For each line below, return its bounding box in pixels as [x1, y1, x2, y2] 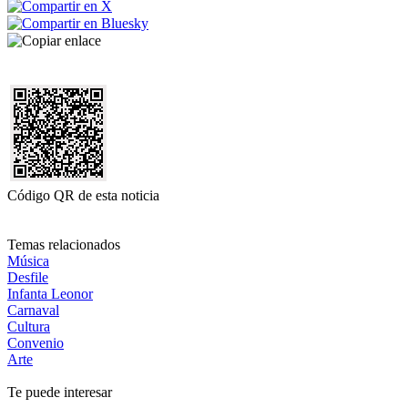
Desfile [7, 270, 48, 286]
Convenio [7, 335, 64, 352]
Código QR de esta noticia [7, 188, 159, 204]
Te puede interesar [7, 384, 112, 401]
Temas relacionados [7, 237, 120, 253]
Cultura [7, 319, 50, 335]
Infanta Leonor [7, 286, 93, 302]
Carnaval [7, 302, 59, 319]
